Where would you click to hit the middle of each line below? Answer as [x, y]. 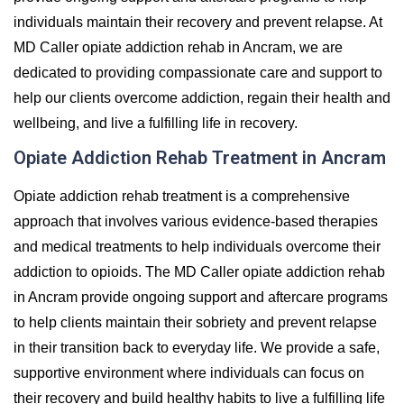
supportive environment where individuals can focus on [189, 372]
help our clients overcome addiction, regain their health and [202, 97]
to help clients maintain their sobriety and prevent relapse [195, 322]
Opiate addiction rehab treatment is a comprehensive [182, 196]
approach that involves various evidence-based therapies [196, 221]
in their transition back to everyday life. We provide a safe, [197, 347]
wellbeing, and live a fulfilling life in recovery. [156, 123]
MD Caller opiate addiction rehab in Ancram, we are [178, 47]
